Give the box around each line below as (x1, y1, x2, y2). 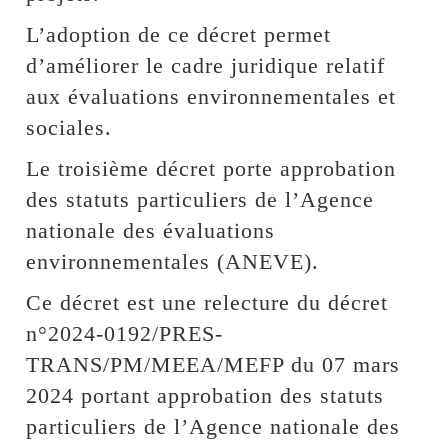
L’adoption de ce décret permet (26, 21, 332, 47)
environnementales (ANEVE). (26, 248, 320, 274)
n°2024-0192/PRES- (26, 320, 224, 346)
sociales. (26, 114, 113, 140)
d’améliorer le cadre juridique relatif (26, 52, 386, 78)
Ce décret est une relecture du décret (26, 289, 389, 315)
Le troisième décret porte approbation (26, 155, 397, 181)
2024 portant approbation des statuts (26, 382, 385, 408)
